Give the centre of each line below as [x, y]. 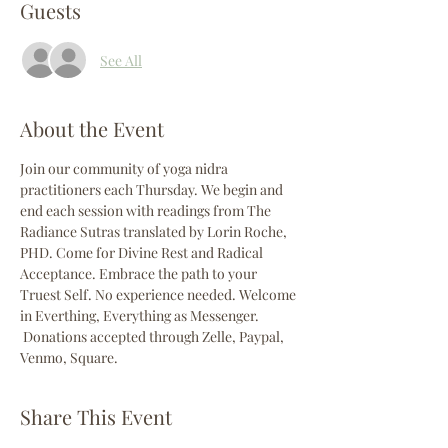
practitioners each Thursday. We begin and [153, 189]
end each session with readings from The [147, 210]
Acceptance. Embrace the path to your [140, 273]
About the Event [92, 128]
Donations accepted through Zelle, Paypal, [153, 336]
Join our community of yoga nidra [125, 168]
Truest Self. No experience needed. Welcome [159, 294]
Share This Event [96, 416]
